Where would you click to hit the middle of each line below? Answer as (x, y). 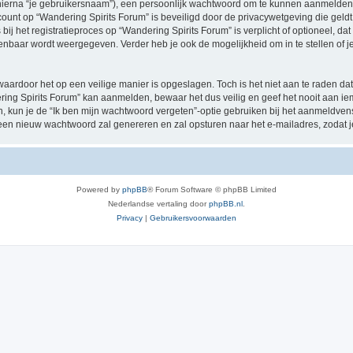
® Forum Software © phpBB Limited (212, 189)
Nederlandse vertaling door (158, 203)
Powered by (99, 189)
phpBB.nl (226, 203)
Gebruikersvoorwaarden (193, 217)
